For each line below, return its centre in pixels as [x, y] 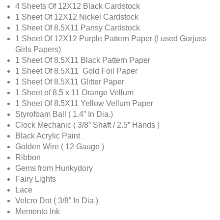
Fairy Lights [36, 179]
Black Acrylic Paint [47, 136]
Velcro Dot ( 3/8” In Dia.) [56, 200]
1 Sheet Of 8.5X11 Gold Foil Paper [76, 71]
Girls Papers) [38, 49]
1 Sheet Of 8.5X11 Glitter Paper [69, 82]
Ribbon [28, 157]
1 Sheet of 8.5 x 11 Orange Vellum [74, 92]
